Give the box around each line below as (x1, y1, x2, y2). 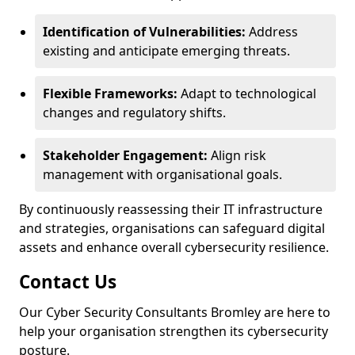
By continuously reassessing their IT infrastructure (19, 200, 323, 218)
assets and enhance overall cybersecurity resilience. (19, 239, 329, 256)
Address (246, 23, 298, 40)
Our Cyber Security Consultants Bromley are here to (19, 303, 330, 321)
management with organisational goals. (43, 166, 282, 183)
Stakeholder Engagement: (43, 147, 208, 164)
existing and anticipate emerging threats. (43, 42, 290, 59)
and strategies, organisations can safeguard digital (19, 219, 325, 237)
